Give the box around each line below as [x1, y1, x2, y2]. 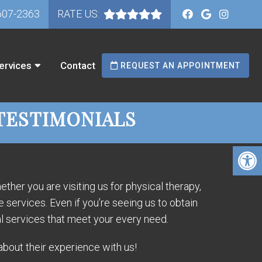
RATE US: [57, 8, 99, 20]
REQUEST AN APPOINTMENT [118, 61, 240, 71]
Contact [60, 60, 95, 72]
